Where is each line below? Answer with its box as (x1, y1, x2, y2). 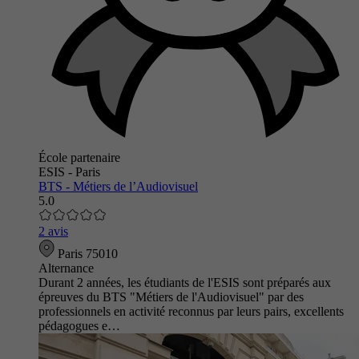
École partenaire (38, 150, 120, 164)
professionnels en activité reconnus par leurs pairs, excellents (38, 304, 344, 318)
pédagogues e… (38, 318, 120, 333)
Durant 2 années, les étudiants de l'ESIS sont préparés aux (38, 275, 331, 289)
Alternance (38, 260, 94, 275)
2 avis (38, 224, 68, 238)
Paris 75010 (54, 246, 118, 260)
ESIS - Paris (38, 164, 100, 179)
